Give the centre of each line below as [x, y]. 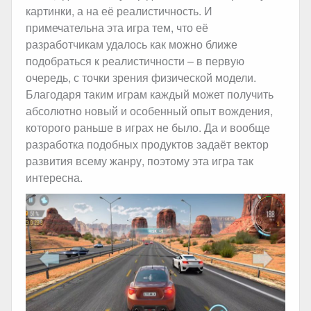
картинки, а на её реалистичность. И [119, 11]
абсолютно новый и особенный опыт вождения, [149, 111]
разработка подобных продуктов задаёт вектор [147, 144]
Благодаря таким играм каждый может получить [150, 94]
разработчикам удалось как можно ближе [132, 44]
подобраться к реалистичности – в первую [135, 61]
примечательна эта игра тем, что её [117, 28]
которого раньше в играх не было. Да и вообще [148, 128]
